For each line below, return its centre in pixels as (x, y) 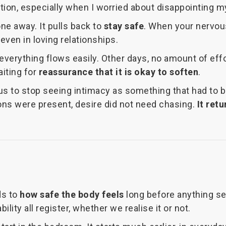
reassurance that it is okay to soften (118, 72)
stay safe (124, 26)
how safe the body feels (72, 195)
